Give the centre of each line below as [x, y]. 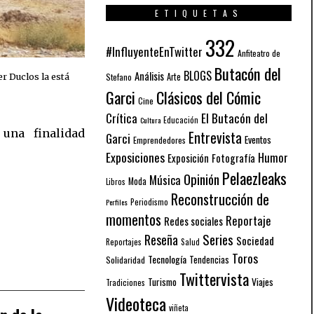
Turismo [162, 281]
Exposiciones [135, 157]
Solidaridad [125, 259]
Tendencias [209, 259]
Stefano [119, 76]
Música [165, 179]
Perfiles [117, 202]
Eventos [258, 139]
